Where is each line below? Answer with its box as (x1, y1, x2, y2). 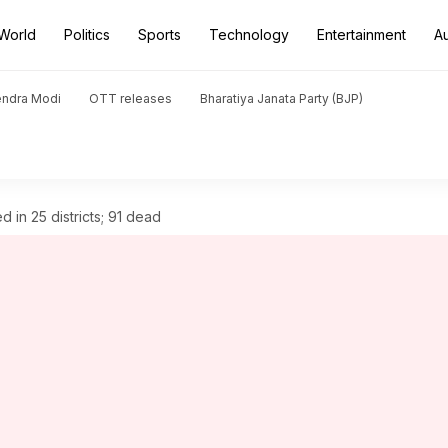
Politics (64, 26, 110, 43)
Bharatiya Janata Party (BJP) (200, 91, 363, 106)
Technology (209, 26, 289, 43)
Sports (138, 26, 181, 43)
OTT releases (89, 91, 172, 106)
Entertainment (317, 26, 406, 43)
